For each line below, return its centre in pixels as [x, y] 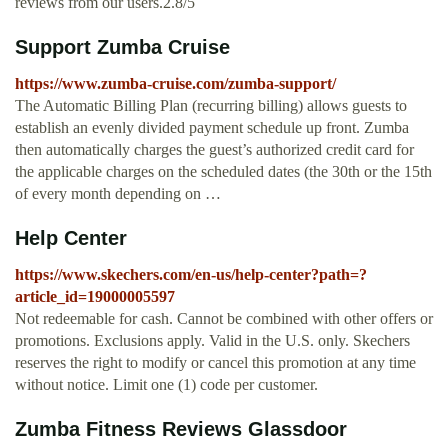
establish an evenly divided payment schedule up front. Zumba [212, 128]
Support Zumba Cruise [122, 47]
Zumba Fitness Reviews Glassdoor [181, 429]
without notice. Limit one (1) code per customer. [166, 385]
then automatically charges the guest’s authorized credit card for [214, 150]
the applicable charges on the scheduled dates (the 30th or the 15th [223, 172]
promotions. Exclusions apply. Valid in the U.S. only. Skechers [212, 341]
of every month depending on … [118, 194]
